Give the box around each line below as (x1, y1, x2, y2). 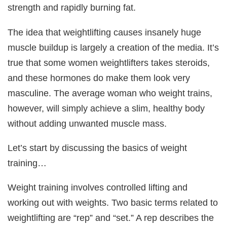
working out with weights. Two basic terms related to (8, 197, 218, 208)
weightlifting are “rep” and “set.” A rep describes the (8, 212, 214, 223)
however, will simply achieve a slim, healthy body (8, 102, 205, 113)
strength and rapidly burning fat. (8, 2, 136, 13)
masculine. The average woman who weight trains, (8, 87, 213, 98)
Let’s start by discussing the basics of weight (8, 142, 187, 153)
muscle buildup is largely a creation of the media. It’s (8, 42, 219, 53)
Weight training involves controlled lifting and (8, 182, 188, 193)
